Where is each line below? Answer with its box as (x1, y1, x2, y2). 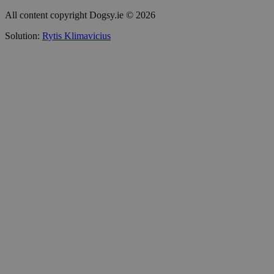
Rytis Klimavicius (42, 31, 111, 42)
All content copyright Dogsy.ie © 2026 (5, 10, 155, 21)
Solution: (5, 31, 42, 42)
